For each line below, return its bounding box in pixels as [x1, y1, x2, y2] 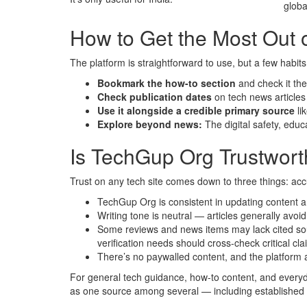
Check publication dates [97, 90, 214, 104]
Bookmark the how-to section [97, 76, 238, 90]
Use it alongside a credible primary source [97, 103, 297, 118]
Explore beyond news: [97, 117, 205, 132]
